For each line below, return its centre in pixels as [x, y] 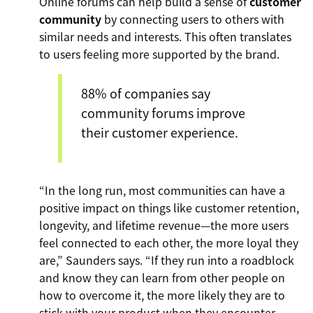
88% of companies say [146, 93]
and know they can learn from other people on [162, 278]
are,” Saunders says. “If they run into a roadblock [167, 260]
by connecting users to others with [193, 19]
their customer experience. [160, 132]
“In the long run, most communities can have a [162, 190]
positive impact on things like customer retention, [169, 208]
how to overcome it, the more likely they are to [162, 295]
